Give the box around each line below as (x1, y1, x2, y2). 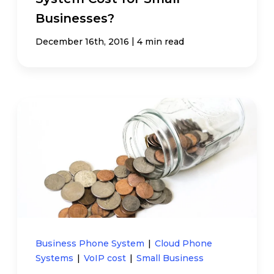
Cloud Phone (155, 237, 213, 249)
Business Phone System (35, 237, 147, 249)
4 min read (137, 36, 185, 48)
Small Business (136, 252, 204, 264)
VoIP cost (84, 252, 129, 264)
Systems (35, 252, 76, 264)
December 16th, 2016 (35, 36, 130, 48)
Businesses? (35, 11, 115, 26)
